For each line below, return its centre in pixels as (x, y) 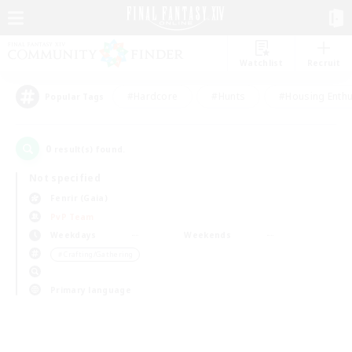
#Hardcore (152, 96)
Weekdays (73, 235)
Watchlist (261, 63)
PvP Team (72, 216)
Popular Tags (75, 97)
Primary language (91, 290)
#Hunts (229, 96)
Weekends (207, 235)
